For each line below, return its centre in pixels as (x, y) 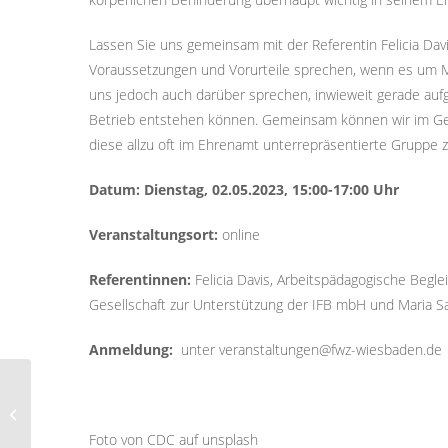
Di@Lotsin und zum (92, 413)
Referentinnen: (142, 279)
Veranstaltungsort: (155, 234)
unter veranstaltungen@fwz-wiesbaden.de (309, 349)
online (241, 234)
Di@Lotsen (67, 434)
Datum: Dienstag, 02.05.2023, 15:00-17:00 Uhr (244, 189)
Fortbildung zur (78, 392)
